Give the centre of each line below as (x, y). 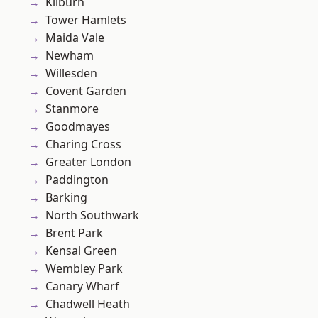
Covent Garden (86, 91)
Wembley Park (84, 269)
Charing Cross (83, 144)
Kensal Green (81, 251)
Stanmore (72, 109)
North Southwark (92, 215)
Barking (66, 198)
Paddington (77, 180)
